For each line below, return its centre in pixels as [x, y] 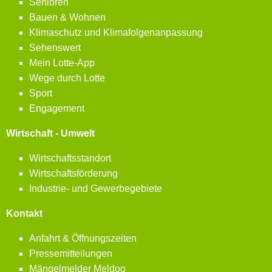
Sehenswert [55, 47]
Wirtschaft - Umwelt [50, 133]
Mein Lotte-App [62, 63]
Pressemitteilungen [71, 253]
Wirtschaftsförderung [73, 173]
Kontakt [24, 213]
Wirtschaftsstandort [70, 158]
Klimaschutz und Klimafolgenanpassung [116, 32]
